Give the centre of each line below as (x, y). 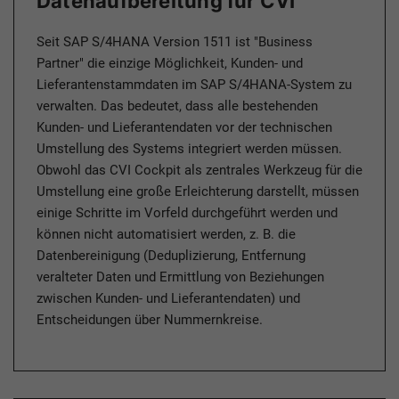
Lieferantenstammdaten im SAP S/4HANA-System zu (194, 85)
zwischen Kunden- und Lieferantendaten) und (168, 299)
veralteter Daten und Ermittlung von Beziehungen (180, 277)
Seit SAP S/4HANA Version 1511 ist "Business (175, 42)
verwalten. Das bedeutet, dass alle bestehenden (177, 106)
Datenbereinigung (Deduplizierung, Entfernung (171, 256)
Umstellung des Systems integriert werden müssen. (189, 149)
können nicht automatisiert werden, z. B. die (166, 235)
